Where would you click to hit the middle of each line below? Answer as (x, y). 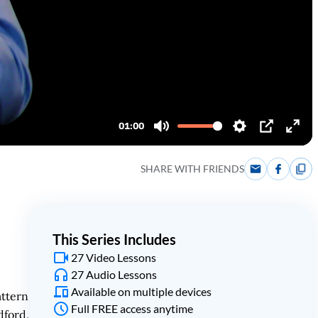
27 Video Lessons (113, 257)
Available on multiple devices (141, 291)
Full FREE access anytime (132, 308)
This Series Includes (114, 239)
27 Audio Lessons (114, 274)
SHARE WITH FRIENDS (192, 169)
